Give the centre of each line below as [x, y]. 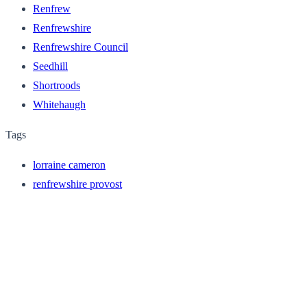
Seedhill [50, 66]
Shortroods [57, 85]
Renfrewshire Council [81, 47]
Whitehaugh [59, 104]
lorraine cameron [69, 164]
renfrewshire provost [77, 184]
